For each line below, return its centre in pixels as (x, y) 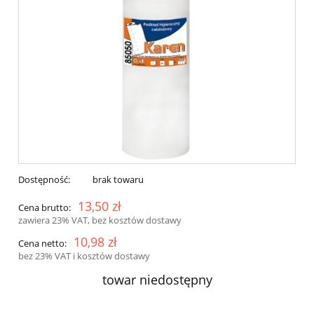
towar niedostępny (157, 280)
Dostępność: (44, 180)
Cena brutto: (45, 208)
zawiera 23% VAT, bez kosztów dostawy (100, 220)
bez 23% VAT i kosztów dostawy (84, 256)
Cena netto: (42, 244)
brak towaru (118, 180)
